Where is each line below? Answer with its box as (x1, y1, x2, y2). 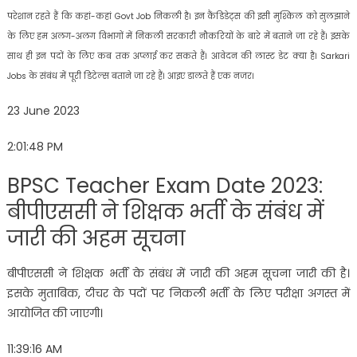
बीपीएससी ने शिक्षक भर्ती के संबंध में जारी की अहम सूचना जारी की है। (6, 265, 351, 281)
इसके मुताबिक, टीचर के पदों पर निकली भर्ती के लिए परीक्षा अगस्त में (6, 284, 351, 301)
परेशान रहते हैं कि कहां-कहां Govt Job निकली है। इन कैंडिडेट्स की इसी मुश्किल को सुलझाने (6, 10, 351, 22)
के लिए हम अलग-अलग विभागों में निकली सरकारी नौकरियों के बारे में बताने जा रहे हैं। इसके (6, 29, 351, 42)
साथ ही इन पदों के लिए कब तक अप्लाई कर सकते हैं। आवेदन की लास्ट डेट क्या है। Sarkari (6, 49, 351, 62)
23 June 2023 (6, 102, 80, 119)
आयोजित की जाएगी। (6, 304, 103, 321)
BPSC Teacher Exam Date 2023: (6, 171, 323, 200)
